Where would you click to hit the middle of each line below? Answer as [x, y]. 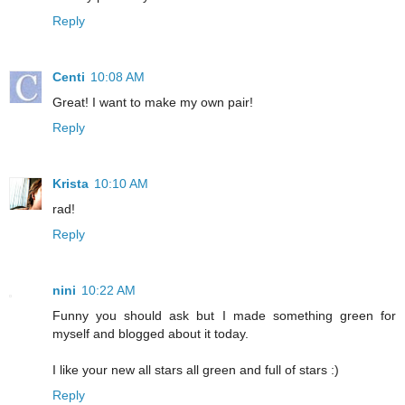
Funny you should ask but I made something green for [224, 316]
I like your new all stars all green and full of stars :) [196, 370]
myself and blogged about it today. [151, 334]
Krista [71, 184]
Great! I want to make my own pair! [153, 103]
